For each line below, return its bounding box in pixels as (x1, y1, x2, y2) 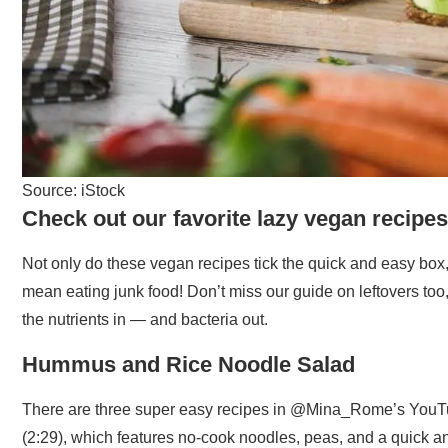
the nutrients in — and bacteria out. (22, 310, 268, 328)
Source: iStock (22, 181, 125, 199)
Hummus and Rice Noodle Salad (22, 351, 355, 377)
